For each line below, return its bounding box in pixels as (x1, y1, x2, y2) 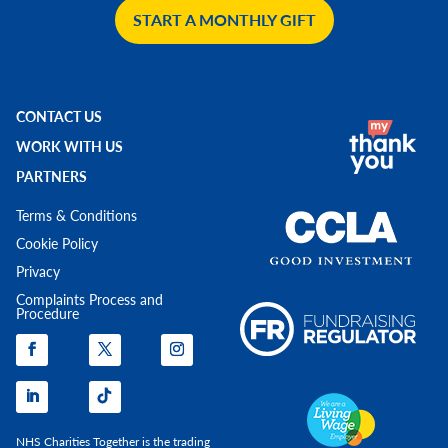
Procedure (16, 302, 79, 323)
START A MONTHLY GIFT (132, 7, 316, 31)
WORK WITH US (16, 135, 126, 156)
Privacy (16, 260, 60, 281)
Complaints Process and (16, 288, 163, 309)
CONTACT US (16, 105, 105, 126)
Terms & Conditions (16, 204, 141, 225)
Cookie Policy (16, 232, 102, 253)
